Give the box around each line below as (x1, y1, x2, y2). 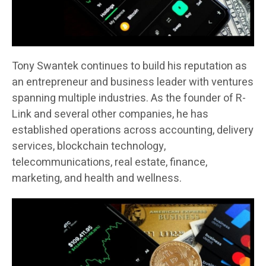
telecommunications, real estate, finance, (12, 154, 207, 171)
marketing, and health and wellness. (12, 170, 182, 187)
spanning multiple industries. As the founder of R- (12, 90, 246, 107)
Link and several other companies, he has (12, 106, 208, 123)
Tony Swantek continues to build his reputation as (12, 58, 247, 75)
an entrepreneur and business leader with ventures (12, 74, 254, 91)
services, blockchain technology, (12, 138, 166, 155)
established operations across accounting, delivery (12, 122, 254, 139)
